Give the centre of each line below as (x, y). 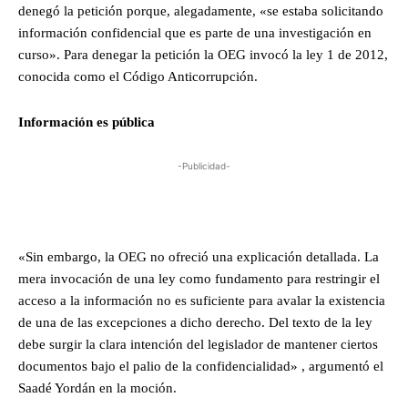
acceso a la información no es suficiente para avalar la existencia (202, 300)
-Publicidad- (204, 166)
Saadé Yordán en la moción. (97, 388)
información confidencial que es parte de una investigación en (195, 33)
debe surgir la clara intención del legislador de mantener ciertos (198, 344)
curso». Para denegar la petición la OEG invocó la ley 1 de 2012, (203, 55)
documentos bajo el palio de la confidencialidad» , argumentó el (201, 366)
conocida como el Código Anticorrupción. (138, 77)
